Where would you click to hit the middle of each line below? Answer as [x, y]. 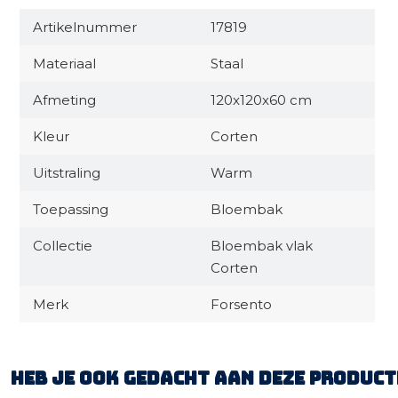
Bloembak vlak [262, 246]
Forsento [241, 304]
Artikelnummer [85, 27]
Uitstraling [67, 173]
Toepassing [71, 209]
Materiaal [64, 64]
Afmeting [64, 100]
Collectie [63, 246]
